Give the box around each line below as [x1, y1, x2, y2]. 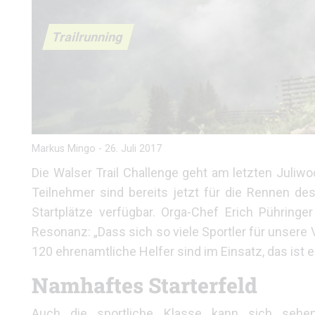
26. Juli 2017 [105, 143, 162, 155]
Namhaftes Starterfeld [32, 271, 257, 299]
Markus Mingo [32, 143, 96, 155]
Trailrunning [51, 29, 126, 44]
